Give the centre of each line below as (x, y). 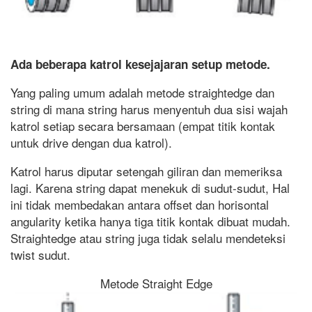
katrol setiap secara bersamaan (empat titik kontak (143, 126)
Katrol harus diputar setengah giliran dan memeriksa (146, 171)
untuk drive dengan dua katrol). (91, 143)
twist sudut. (40, 255)
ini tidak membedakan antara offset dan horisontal (140, 205)
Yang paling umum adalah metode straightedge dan (142, 93)
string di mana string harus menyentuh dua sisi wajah (149, 109)
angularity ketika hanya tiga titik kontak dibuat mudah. (150, 221)
